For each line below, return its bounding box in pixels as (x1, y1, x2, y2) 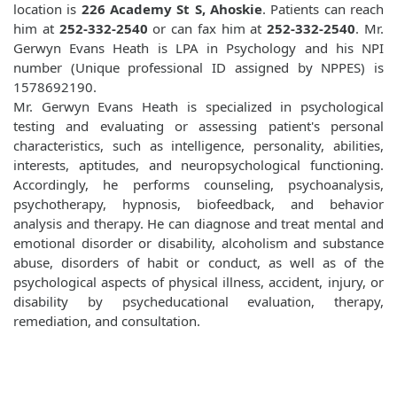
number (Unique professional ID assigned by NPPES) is (13, 58, 384, 77)
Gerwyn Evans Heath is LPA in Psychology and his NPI (13, 39, 384, 58)
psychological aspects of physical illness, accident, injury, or (13, 273, 384, 292)
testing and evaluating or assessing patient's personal (13, 117, 384, 136)
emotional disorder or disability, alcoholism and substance (13, 234, 384, 253)
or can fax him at (147, 19, 268, 38)
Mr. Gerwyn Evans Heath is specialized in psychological (13, 97, 384, 116)
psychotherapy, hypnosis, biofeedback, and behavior (13, 195, 384, 214)
